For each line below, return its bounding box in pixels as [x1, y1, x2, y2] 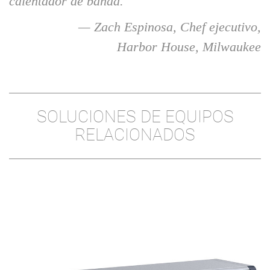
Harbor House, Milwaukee [117, 39, 261, 55]
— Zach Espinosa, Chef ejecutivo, [78, 19, 261, 35]
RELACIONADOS [75, 125, 195, 145]
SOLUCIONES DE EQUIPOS [36, 107, 234, 127]
